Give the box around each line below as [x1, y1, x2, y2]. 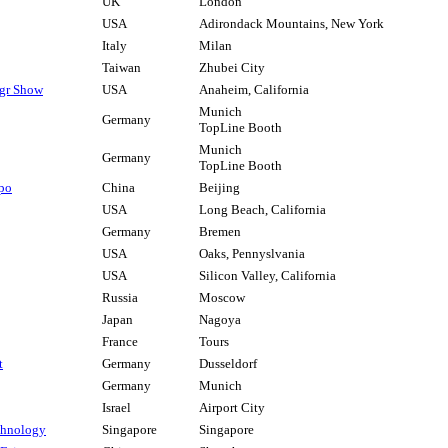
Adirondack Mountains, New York [199, 16, 384, 32]
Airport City [199, 400, 265, 416]
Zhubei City [199, 60, 265, 76]
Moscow [199, 290, 245, 306]
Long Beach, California [199, 202, 326, 218]
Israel [102, 400, 131, 416]
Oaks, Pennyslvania [199, 246, 305, 262]
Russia [102, 290, 138, 306]
